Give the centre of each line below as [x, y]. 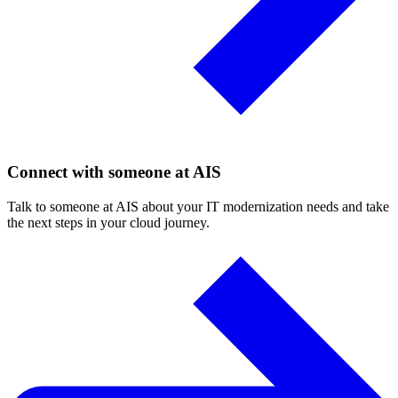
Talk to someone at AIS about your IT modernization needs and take [198, 206]
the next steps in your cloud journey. [108, 222]
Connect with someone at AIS [114, 172]
